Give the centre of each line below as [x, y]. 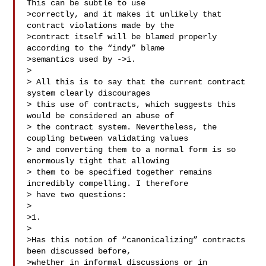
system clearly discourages [89, 93]
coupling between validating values [108, 138]
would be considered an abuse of [101, 116]
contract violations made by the [101, 26]
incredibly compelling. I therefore [108, 183]
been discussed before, [79, 251]
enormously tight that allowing [98, 161]
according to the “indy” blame [96, 48]
